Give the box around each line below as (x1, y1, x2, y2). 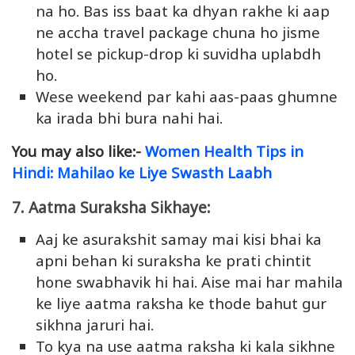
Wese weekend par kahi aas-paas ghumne (36, 86, 338, 107)
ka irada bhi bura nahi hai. (36, 108, 223, 128)
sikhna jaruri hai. (36, 315, 154, 335)
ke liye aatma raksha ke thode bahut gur (36, 293, 326, 314)
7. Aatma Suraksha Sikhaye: (12, 197, 211, 219)
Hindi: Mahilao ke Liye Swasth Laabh (12, 162, 272, 183)
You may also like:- (12, 141, 145, 162)
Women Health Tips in (145, 141, 303, 162)
